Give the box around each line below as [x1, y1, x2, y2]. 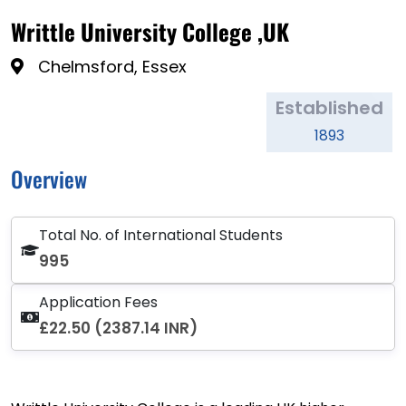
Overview [11, 162, 87, 196]
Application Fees [39, 292, 158, 314]
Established [275, 95, 383, 121]
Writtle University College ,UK [11, 14, 289, 49]
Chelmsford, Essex [38, 55, 187, 79]
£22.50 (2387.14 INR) [39, 317, 198, 340]
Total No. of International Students [39, 225, 283, 246]
